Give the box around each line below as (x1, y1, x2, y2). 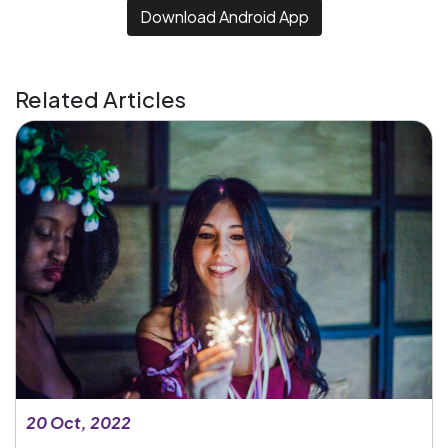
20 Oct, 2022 (26, 411, 131, 433)
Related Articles (15, 85, 186, 114)
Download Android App (139, 6, 309, 28)
